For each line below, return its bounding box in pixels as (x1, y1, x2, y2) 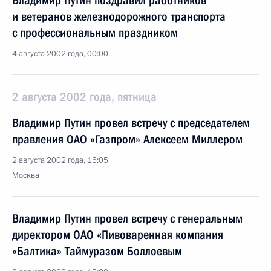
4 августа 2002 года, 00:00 (12, 48, 108, 59)
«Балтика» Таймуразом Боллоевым (12, 244, 182, 258)
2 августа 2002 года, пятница (12, 90, 157, 104)
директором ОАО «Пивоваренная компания (12, 227, 223, 242)
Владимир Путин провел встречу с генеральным (12, 211, 243, 226)
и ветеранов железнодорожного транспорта (12, 9, 226, 24)
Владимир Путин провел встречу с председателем (12, 116, 250, 130)
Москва (12, 170, 39, 181)
